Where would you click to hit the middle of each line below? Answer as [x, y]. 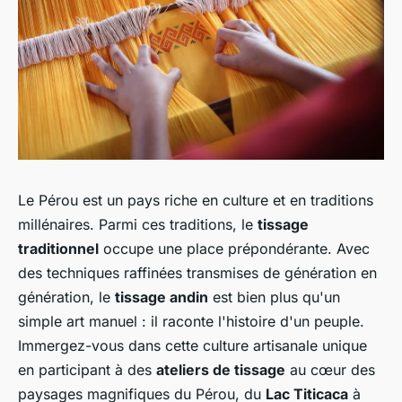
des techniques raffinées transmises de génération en [197, 272]
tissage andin [162, 297]
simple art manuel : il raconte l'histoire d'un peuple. [191, 321]
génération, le [66, 297]
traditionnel [58, 248]
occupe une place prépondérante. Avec [234, 248]
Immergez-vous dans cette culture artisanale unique [192, 345]
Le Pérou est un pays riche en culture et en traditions [196, 200]
